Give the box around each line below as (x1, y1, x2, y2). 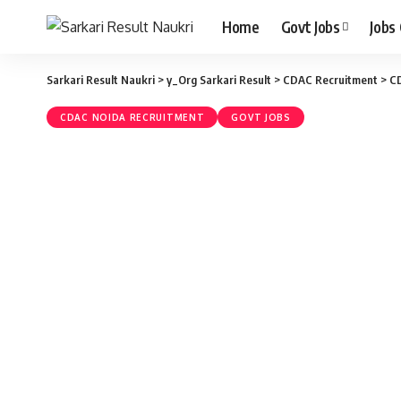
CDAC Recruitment (283, 73, 378, 87)
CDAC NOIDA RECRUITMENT (60, 112, 205, 123)
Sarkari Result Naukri (47, 73, 155, 87)
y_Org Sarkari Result (166, 73, 271, 87)
